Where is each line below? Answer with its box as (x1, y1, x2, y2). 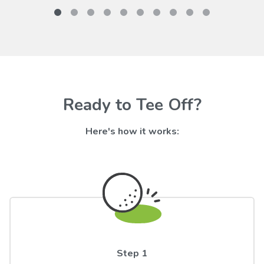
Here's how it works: (85, 125, 179, 138)
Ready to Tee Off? (62, 94, 202, 117)
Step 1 (117, 247, 147, 260)
